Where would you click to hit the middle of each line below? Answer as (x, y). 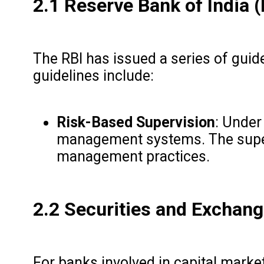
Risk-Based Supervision (136, 122)
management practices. (133, 156)
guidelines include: (93, 75)
